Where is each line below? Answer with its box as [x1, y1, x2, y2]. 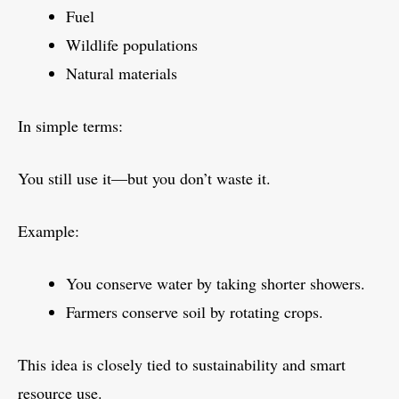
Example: [18, 220, 79, 242]
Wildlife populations [66, 34, 198, 56]
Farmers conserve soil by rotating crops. [66, 301, 323, 323]
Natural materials [66, 62, 177, 85]
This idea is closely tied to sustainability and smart [18, 354, 346, 376]
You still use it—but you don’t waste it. [18, 167, 271, 190]
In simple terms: [18, 115, 123, 137]
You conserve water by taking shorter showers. [66, 273, 365, 295]
